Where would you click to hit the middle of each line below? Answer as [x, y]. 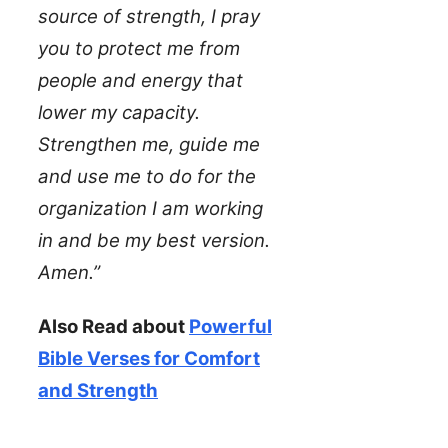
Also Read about [113, 327]
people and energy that [140, 81]
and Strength [98, 391]
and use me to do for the [147, 177]
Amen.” [69, 273]
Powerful [230, 327]
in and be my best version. [154, 241]
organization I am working [150, 209]
